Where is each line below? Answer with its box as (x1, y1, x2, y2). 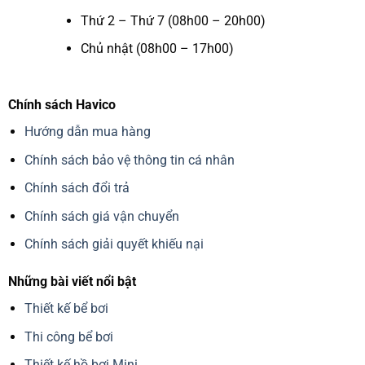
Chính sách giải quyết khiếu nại (24, 236, 204, 253)
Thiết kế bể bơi (24, 301, 109, 317)
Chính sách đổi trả (24, 180, 130, 196)
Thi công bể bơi (24, 328, 114, 345)
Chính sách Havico (7, 97, 116, 113)
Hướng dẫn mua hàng (24, 124, 152, 140)
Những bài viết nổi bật (7, 274, 136, 290)
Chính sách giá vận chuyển (24, 208, 180, 224)
